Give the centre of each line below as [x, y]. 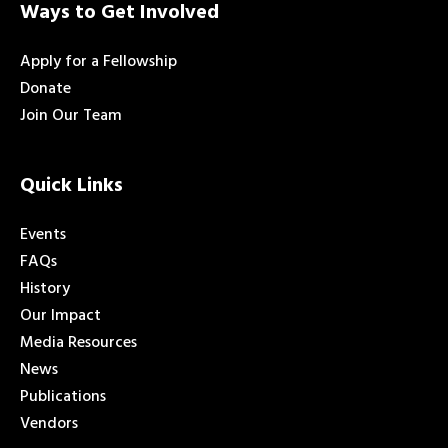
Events [43, 234]
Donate [45, 88]
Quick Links [71, 185]
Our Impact [60, 315]
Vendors [49, 423]
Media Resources [78, 342]
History [45, 288]
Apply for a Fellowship [98, 61]
